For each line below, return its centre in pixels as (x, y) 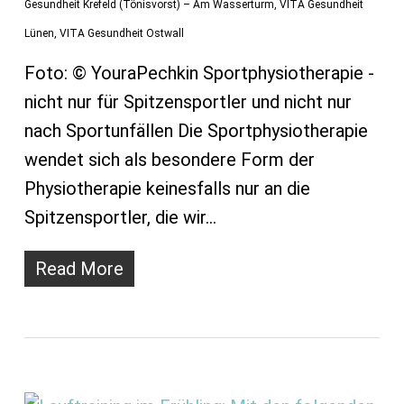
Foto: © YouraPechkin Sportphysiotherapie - (199, 73)
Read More (79, 269)
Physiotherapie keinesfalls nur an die (167, 189)
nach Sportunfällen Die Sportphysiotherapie (196, 131)
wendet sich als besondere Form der (169, 160)
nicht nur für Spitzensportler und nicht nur (188, 102)
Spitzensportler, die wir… (120, 218)
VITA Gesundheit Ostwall (121, 34)
